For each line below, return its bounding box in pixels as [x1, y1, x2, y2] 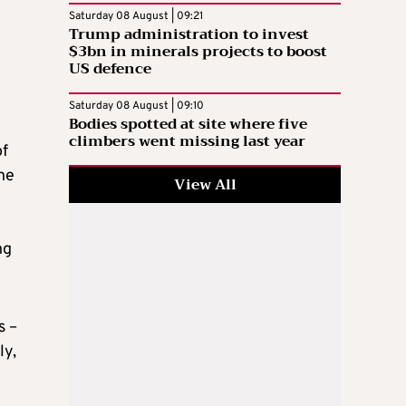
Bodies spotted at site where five [69, 111, 307, 138]
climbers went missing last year [69, 129, 305, 155]
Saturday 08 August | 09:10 [69, 99, 204, 114]
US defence [69, 56, 151, 82]
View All [173, 172, 237, 198]
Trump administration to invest [69, 22, 309, 48]
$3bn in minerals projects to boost [69, 39, 327, 65]
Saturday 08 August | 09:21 [69, 9, 203, 24]
